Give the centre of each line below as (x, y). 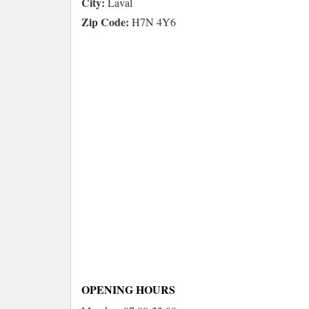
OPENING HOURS (128, 289)
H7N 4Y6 (152, 22)
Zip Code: (105, 22)
